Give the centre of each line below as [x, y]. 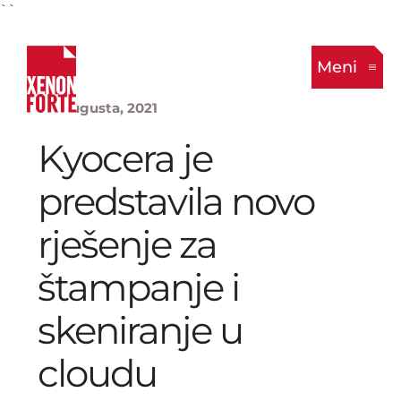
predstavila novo [176, 201]
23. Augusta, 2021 [98, 108]
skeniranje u [140, 330]
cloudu [97, 373]
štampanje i [138, 287]
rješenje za [127, 244]
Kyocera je [125, 158]
